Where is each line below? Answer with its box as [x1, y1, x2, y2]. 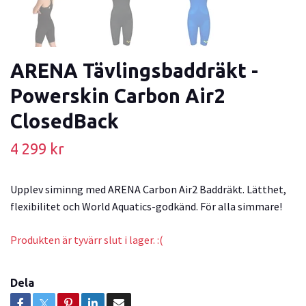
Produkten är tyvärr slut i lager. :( [10, 232, 163, 247]
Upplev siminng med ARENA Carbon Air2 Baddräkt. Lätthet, [10, 182, 286, 196]
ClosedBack [10, 109, 119, 132]
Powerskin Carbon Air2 [10, 84, 225, 107]
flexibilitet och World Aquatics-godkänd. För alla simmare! [10, 199, 282, 213]
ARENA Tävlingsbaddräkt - [10, 59, 258, 81]
